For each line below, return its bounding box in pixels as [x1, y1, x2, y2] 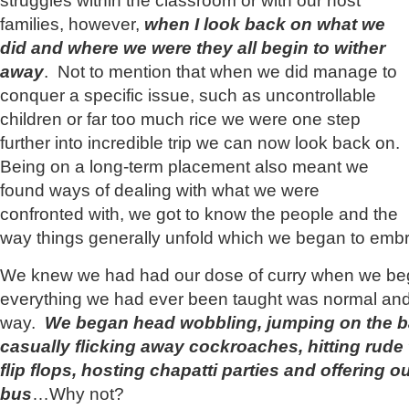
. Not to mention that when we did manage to [44, 61, 397, 82]
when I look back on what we [144, 14, 385, 35]
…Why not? [32, 383, 124, 404]
